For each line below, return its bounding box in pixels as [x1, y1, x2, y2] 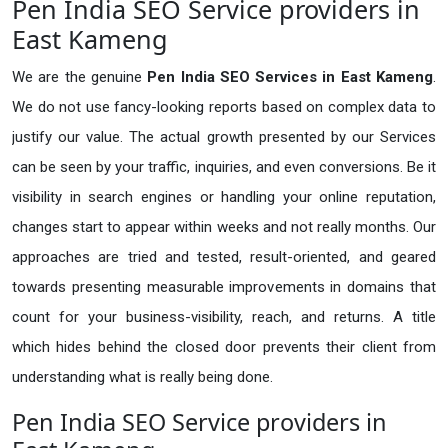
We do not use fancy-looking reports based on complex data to [12, 98, 436, 117]
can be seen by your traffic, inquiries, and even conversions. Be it [12, 158, 436, 177]
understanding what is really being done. [12, 368, 273, 387]
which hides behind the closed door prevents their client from [12, 338, 436, 357]
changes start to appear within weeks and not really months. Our [12, 218, 436, 237]
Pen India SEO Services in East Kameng [147, 68, 434, 87]
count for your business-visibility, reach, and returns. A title [12, 308, 436, 327]
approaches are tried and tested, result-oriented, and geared [12, 248, 436, 267]
